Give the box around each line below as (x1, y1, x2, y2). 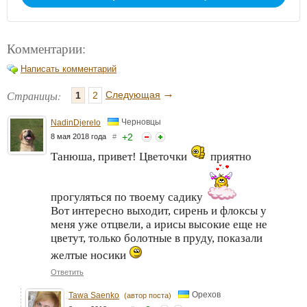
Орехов (192, 289, 221, 299)
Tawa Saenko (69, 291, 119, 301)
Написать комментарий (21, 64, 116, 75)
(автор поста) (124, 291, 171, 300)
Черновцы (121, 116, 161, 127)
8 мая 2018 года (51, 132, 112, 141)
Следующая (106, 89, 160, 101)
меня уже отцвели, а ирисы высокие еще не (51, 218, 267, 232)
